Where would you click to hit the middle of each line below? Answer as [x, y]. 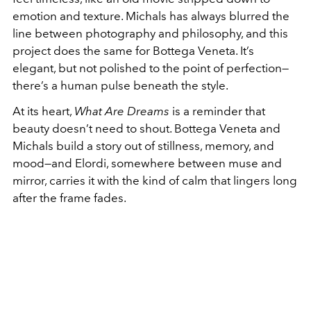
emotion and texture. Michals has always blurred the [151, 16]
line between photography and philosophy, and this [150, 33]
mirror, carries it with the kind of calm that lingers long [155, 180]
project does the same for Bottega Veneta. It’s [133, 51]
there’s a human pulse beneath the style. [120, 85]
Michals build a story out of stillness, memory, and [143, 146]
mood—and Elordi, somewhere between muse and [147, 163]
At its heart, [43, 111]
